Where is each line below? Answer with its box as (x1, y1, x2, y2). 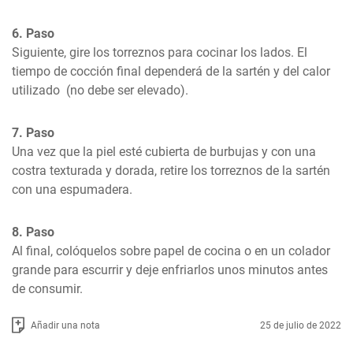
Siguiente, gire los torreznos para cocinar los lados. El (12, 45, 307, 60)
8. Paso (12, 225, 54, 240)
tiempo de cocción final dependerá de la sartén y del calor (12, 64, 330, 79)
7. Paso (12, 125, 54, 140)
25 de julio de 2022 (260, 319, 341, 331)
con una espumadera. (12, 182, 132, 197)
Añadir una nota (31, 319, 100, 331)
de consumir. (12, 281, 83, 296)
